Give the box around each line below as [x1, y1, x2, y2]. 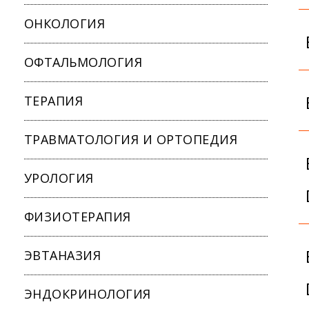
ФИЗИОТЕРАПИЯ [24, 208, 131, 225]
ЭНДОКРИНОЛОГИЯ [24, 285, 151, 302]
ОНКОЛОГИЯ [24, 14, 106, 32]
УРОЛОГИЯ [24, 169, 94, 186]
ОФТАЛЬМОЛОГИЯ [24, 53, 143, 70]
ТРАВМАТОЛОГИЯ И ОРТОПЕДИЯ [24, 130, 237, 148]
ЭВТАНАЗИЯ [24, 246, 101, 263]
